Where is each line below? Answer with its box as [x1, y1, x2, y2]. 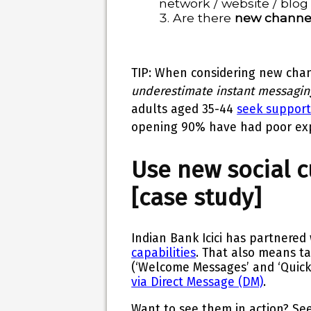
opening [131, 119, 182, 135]
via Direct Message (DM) [131, 274, 264, 289]
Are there [173, 10, 235, 26]
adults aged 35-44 [131, 101, 234, 117]
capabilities [131, 245, 196, 260]
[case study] [131, 183, 262, 212]
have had [205, 119, 266, 135]
